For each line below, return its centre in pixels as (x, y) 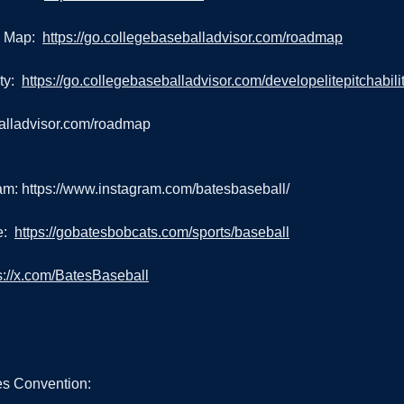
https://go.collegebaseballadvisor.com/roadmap (193, 38)
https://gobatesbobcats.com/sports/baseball (152, 233)
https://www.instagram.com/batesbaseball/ (156, 189)
